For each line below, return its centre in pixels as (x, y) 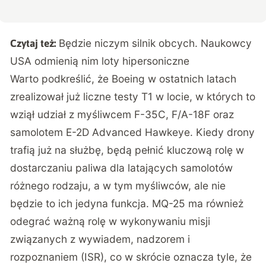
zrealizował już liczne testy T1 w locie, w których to (133, 97)
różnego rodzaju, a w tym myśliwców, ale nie (118, 186)
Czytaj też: (33, 44)
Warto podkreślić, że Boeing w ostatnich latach (123, 79)
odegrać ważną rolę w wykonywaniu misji (110, 221)
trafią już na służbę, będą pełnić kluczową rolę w (127, 150)
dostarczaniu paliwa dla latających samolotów (122, 168)
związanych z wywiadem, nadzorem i (100, 239)
